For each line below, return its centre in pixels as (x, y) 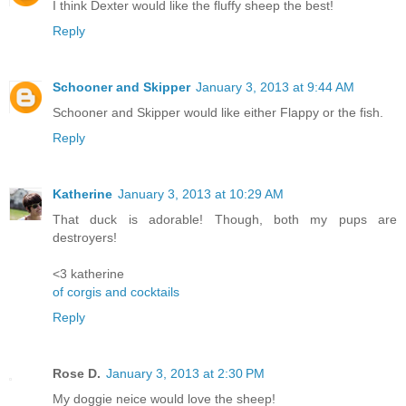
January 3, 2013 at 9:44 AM (275, 87)
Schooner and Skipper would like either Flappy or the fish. (218, 113)
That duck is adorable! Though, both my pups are (225, 220)
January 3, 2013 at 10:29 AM (201, 194)
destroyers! (85, 238)
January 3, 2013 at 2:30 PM (185, 374)
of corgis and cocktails (116, 292)
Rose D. (77, 374)
